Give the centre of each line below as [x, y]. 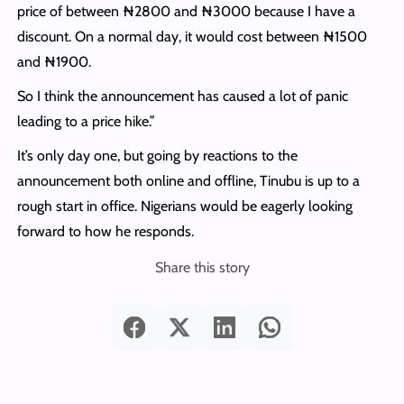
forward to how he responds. [105, 231]
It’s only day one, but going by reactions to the [157, 155]
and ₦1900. [54, 61]
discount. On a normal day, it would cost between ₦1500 [192, 36]
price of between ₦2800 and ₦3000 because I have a [186, 11]
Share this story [202, 267]
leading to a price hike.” [86, 121]
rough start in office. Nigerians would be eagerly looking [184, 206]
